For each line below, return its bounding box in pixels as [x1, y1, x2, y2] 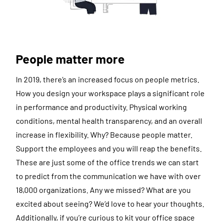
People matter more [16, 51, 125, 67]
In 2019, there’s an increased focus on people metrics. [16, 74, 199, 84]
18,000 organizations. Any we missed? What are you [16, 184, 191, 194]
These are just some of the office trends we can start [16, 157, 199, 167]
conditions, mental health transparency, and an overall [16, 115, 202, 125]
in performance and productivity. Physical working [16, 102, 187, 111]
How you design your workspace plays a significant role [16, 88, 205, 98]
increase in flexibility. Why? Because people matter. [16, 129, 192, 139]
